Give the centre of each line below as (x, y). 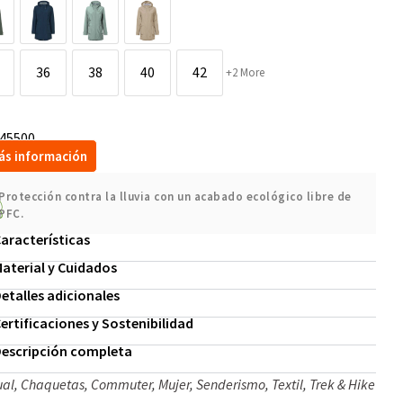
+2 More (246, 73)
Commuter (122, 385)
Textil (288, 385)
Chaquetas (53, 385)
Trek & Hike (343, 385)
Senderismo (231, 385)
